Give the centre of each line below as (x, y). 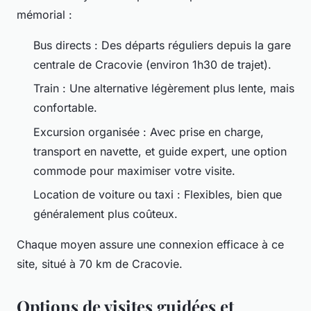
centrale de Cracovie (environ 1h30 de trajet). (152, 64)
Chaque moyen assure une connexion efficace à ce (150, 244)
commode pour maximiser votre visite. (134, 170)
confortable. (65, 108)
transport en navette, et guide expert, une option (160, 151)
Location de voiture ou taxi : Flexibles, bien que (158, 194)
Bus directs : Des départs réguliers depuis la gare (162, 45)
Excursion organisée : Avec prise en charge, (149, 132)
